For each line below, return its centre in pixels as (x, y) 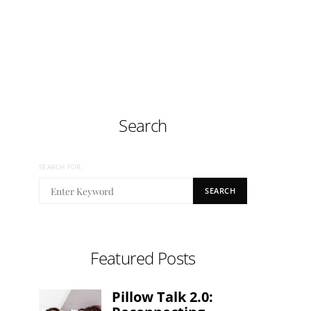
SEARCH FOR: (61, 166)
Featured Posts (143, 258)
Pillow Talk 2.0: (162, 296)
